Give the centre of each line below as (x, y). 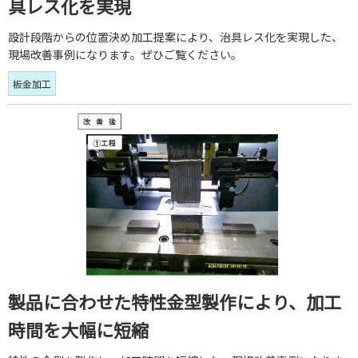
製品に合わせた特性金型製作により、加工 (175, 302)
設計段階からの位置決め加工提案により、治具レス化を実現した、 (175, 37)
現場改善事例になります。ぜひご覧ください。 (125, 55)
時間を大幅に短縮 (78, 330)
